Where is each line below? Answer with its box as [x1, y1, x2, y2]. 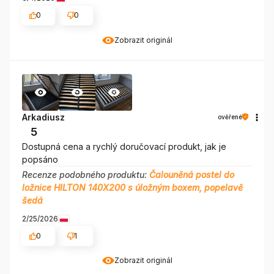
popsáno [22, 154, 58, 165]
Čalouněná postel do [149, 169, 234, 180]
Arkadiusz [22, 111, 65, 122]
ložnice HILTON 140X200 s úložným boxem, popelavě [22, 182, 243, 193]
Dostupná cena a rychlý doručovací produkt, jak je [22, 141, 226, 152]
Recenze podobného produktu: [22, 169, 149, 180]
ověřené [218, 113, 242, 120]
